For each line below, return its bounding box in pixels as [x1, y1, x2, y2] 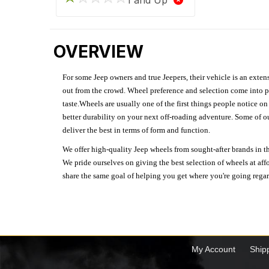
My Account [191, 244, 235, 254]
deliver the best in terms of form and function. [62, 125, 211, 134]
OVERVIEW [53, 41, 144, 62]
